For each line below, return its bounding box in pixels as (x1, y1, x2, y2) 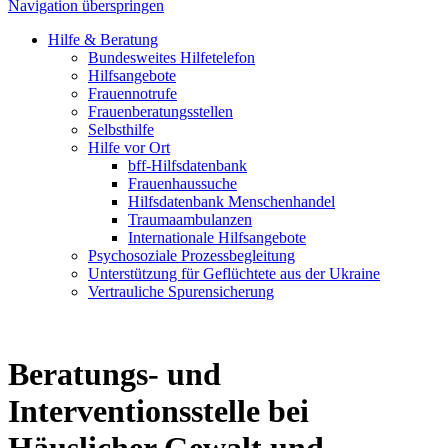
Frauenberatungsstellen (88, 103, 233, 120)
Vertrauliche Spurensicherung (88, 283, 274, 300)
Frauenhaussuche (128, 175, 237, 192)
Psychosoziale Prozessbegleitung (88, 247, 295, 264)
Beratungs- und (8, 356, 221, 393)
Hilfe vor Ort (88, 139, 170, 156)
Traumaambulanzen (128, 211, 252, 228)
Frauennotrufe (88, 85, 177, 102)
